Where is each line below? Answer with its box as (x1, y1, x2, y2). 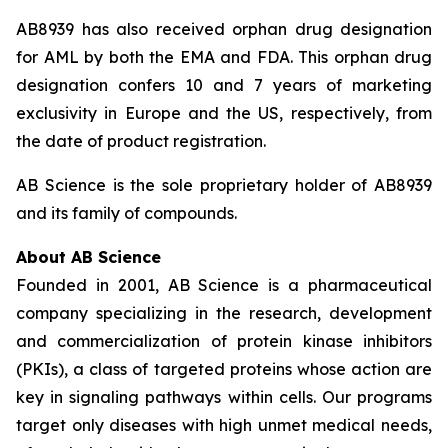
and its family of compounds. (16, 203, 237, 223)
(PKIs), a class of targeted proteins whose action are (16, 359, 432, 379)
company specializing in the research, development (16, 303, 432, 323)
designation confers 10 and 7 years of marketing (16, 75, 432, 95)
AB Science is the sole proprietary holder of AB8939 (16, 175, 432, 195)
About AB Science (16, 247, 161, 267)
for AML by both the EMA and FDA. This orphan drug (16, 47, 432, 67)
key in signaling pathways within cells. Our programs (16, 387, 432, 407)
